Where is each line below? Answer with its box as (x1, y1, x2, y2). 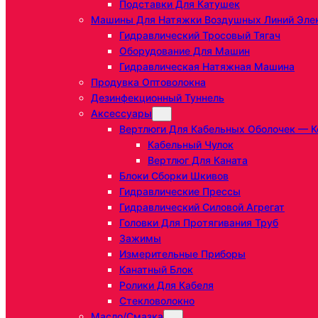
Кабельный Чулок (148, 138, 234, 151)
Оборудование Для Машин (119, 45, 250, 57)
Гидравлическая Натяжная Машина (119, 60, 295, 73)
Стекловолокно (119, 295, 194, 307)
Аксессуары (91, 107, 152, 120)
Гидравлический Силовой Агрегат (119, 201, 285, 214)
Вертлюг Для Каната (148, 154, 248, 167)
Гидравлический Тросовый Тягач (119, 29, 280, 42)
